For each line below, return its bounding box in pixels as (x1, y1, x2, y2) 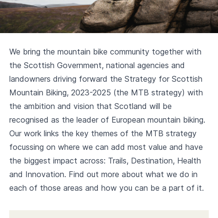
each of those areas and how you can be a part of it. (9, 183, 204, 193)
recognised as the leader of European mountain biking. (9, 115, 205, 125)
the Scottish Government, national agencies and (9, 60, 185, 70)
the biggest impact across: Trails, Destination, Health (9, 156, 201, 165)
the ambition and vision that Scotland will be (9, 101, 172, 111)
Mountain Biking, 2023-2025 (9, 88, 111, 97)
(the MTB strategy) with (110, 88, 203, 97)
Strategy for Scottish (124, 74, 202, 84)
